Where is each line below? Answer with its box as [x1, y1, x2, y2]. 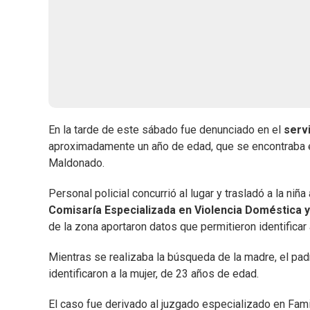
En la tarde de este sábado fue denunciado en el [48, 123, 284, 137]
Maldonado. [48, 156, 104, 170]
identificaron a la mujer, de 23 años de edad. [48, 267, 259, 281]
